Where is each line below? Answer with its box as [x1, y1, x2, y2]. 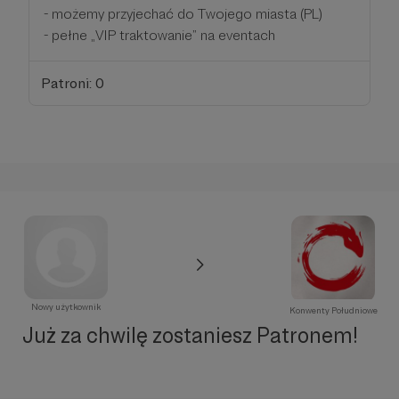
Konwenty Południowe [289, 305, 378, 316]
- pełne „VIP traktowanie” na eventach [44, 26, 275, 44]
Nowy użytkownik [31, 302, 101, 313]
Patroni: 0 [40, 74, 104, 92]
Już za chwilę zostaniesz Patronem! [21, 322, 358, 349]
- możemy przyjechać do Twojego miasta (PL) [44, 4, 322, 22]
